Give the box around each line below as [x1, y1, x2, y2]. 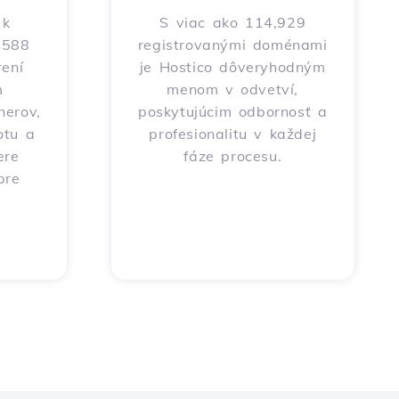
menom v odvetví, [167, 80, 299, 98]
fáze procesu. [183, 147, 282, 165]
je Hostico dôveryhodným [139, 58, 326, 76]
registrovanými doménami [137, 36, 328, 53]
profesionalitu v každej [149, 125, 317, 142]
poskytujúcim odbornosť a [138, 102, 328, 120]
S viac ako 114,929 [159, 13, 306, 31]
